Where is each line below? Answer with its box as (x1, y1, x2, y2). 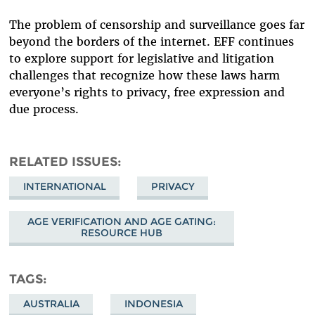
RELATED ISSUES (9, 153, 118, 169)
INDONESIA (124, 297, 183, 311)
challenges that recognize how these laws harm (9, 67, 281, 82)
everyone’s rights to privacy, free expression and (9, 84, 285, 99)
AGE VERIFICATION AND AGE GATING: (27, 214, 217, 228)
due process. (9, 101, 79, 116)
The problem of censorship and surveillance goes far (9, 17, 305, 32)
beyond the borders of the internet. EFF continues (9, 34, 295, 49)
